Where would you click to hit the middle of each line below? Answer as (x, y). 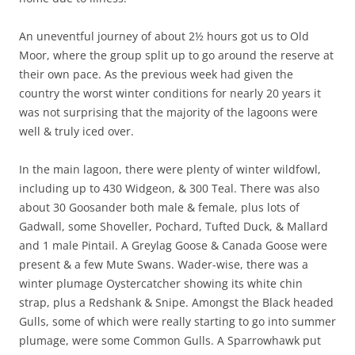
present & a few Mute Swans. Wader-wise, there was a (164, 264)
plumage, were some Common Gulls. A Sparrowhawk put (170, 340)
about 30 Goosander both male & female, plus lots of (159, 207)
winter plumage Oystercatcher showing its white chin (161, 283)
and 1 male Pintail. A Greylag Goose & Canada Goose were (173, 245)
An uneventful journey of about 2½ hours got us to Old (164, 36)
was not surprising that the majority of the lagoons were (168, 112)
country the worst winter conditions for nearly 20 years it (170, 93)
